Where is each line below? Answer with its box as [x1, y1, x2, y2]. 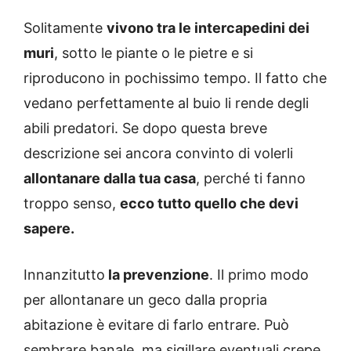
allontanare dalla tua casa [24, 170, 196, 187]
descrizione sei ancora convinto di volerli [24, 145, 293, 162]
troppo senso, [24, 195, 120, 212]
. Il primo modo [209, 266, 309, 284]
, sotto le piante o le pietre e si [54, 45, 253, 62]
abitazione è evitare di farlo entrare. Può [24, 317, 289, 334]
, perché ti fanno [196, 170, 306, 187]
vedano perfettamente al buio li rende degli [24, 95, 309, 112]
